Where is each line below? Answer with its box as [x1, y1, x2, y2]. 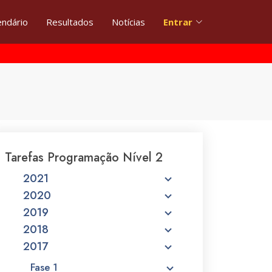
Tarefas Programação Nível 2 [5, 149, 163, 166]
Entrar [163, 16, 192, 28]
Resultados [46, 16, 93, 28]
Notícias [112, 16, 145, 28]
